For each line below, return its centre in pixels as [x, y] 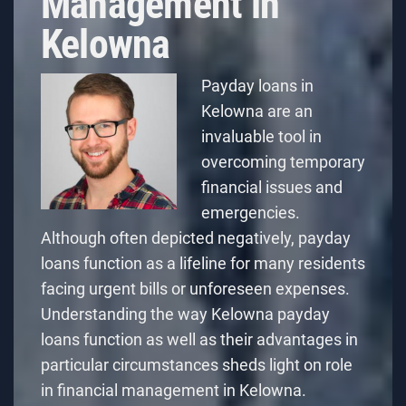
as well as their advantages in [250, 339]
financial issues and [272, 187]
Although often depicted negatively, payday [196, 237]
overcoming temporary [283, 161]
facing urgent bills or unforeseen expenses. [195, 288]
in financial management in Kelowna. [174, 390]
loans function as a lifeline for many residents [203, 263]
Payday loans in [257, 85]
